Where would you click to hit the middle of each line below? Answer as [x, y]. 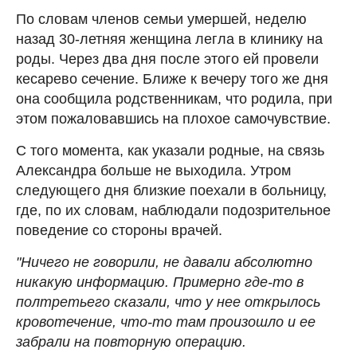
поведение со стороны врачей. [119, 230]
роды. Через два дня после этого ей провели [167, 59]
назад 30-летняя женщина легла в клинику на [169, 39]
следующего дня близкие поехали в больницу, [171, 190]
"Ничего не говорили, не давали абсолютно [164, 262]
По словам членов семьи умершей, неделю [161, 19]
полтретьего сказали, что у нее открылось [168, 302]
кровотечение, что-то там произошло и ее [166, 322]
